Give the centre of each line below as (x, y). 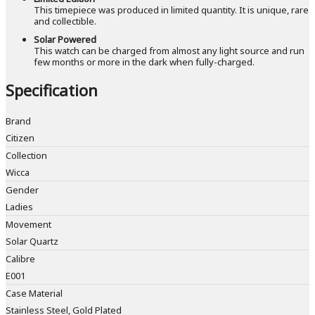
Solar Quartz (32, 242)
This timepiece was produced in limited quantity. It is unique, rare (171, 9)
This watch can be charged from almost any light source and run (169, 50)
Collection (26, 156)
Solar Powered (65, 39)
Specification (52, 90)
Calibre (20, 259)
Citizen (20, 138)
